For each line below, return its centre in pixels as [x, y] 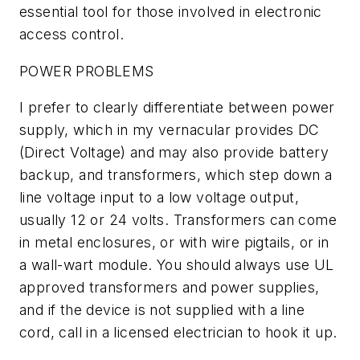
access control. [72, 34]
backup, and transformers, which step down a [176, 175]
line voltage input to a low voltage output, [160, 198]
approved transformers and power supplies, [170, 288]
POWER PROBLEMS [87, 71]
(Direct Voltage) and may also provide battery [174, 153]
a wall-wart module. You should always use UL [177, 265]
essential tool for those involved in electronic [171, 11]
